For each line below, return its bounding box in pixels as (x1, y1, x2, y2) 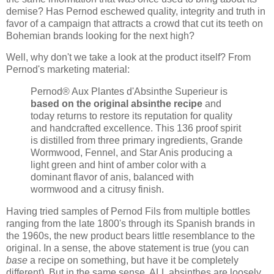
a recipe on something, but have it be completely (28, 255, 239, 266)
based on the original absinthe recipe (31, 98, 205, 109)
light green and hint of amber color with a (31, 160, 206, 171)
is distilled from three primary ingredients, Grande (31, 135, 243, 146)
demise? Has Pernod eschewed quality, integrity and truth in (6, 6, 265, 17)
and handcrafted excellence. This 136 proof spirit (31, 123, 241, 134)
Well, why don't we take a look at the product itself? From (6, 52, 251, 63)
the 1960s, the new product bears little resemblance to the (6, 231, 255, 242)
